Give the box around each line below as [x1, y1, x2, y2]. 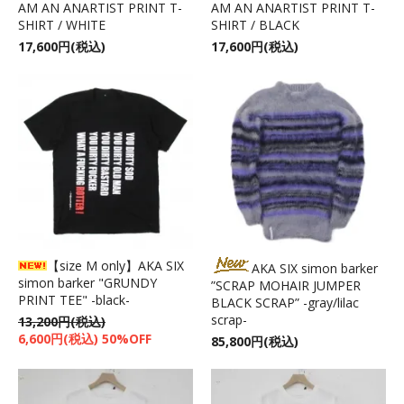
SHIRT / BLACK [211, 15, 299, 33]
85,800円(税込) [211, 332, 298, 350]
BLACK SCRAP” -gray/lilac [211, 293, 359, 311]
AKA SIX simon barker [252, 259, 378, 277]
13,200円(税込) [18, 312, 106, 330]
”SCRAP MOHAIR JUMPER [211, 276, 361, 294]
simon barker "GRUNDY [18, 273, 157, 291]
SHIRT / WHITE [18, 15, 106, 33]
